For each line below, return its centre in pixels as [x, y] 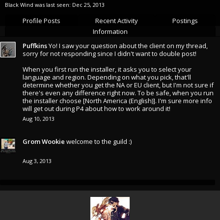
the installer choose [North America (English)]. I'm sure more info [117, 101]
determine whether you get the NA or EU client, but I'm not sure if [118, 85]
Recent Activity [116, 21]
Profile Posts [41, 21]
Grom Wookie [44, 141]
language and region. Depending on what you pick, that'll [107, 77]
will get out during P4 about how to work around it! [96, 109]
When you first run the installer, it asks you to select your [107, 69]
